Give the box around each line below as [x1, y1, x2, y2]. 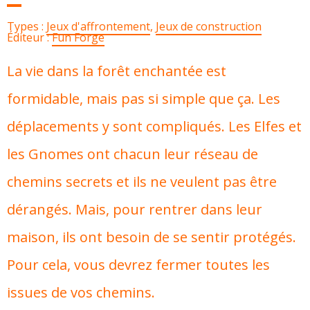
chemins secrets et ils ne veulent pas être [7, 172, 277, 191]
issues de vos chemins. [7, 283, 155, 302]
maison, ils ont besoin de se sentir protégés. [7, 228, 296, 246]
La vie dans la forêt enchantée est [7, 62, 226, 80]
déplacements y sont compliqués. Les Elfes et [7, 117, 302, 136]
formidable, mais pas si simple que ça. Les [7, 89, 280, 108]
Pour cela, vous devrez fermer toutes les [7, 255, 270, 274]
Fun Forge [52, 30, 105, 45]
